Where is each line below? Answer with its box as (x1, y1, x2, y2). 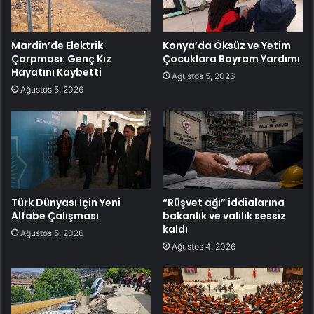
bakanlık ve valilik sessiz (163, 209, 286, 224)
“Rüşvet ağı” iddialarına (163, 196, 285, 210)
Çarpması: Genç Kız (11, 51, 111, 66)
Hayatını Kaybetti (11, 64, 102, 79)
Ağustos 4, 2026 (172, 241, 235, 252)
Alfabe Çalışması (11, 209, 99, 224)
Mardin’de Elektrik (11, 38, 103, 53)
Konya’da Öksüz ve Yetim (163, 38, 291, 53)
